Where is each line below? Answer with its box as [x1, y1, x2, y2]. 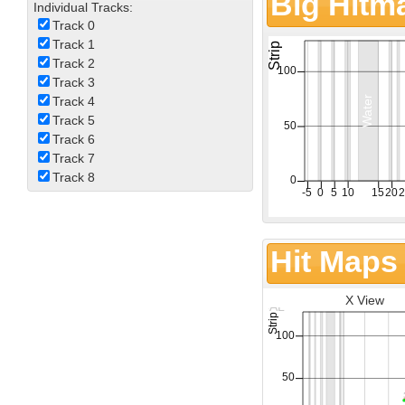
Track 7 [52, 151, 95, 166]
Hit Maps [270, 244, 399, 279]
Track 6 [52, 132, 95, 147]
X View [344, 293, 384, 308]
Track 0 [52, 18, 95, 33]
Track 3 [52, 75, 95, 90]
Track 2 [52, 56, 95, 71]
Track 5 [52, 113, 95, 128]
